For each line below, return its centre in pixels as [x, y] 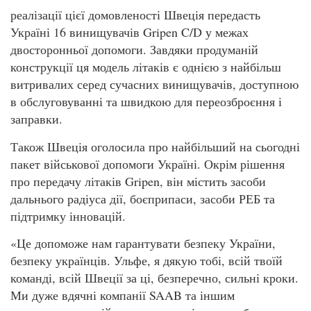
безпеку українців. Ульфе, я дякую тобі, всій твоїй [146, 260]
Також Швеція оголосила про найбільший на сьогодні [155, 146]
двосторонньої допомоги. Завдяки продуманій [134, 50]
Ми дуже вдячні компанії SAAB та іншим [123, 295]
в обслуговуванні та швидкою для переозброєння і [146, 102]
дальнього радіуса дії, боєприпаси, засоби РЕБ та [143, 198]
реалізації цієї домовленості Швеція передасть [135, 15]
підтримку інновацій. [68, 216]
